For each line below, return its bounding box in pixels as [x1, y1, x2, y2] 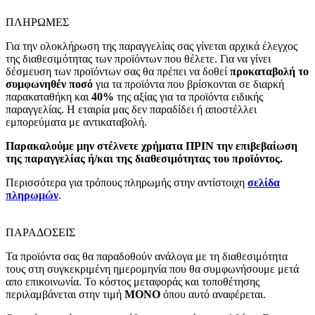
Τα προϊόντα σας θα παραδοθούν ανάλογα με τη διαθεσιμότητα [6, 250, 288, 262]
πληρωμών [6, 188, 58, 201]
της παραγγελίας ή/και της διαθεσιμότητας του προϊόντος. [6, 152, 283, 165]
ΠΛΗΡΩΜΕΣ [6, 15, 69, 28]
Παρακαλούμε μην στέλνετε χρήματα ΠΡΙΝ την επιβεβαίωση [6, 139, 297, 152]
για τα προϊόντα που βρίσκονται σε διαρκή [93, 77, 284, 90]
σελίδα [247, 176, 280, 188]
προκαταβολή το [230, 65, 309, 77]
